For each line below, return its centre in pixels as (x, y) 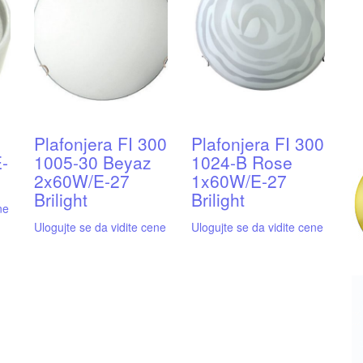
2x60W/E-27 (81, 181)
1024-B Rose (241, 162)
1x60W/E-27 (239, 181)
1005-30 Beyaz (92, 162)
